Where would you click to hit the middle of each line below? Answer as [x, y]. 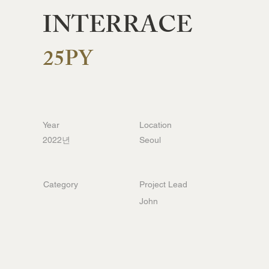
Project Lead [163, 184]
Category [61, 184]
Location [156, 125]
